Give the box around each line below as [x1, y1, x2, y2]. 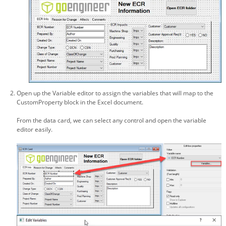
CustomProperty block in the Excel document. [17, 98, 143, 107]
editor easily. [17, 125, 52, 134]
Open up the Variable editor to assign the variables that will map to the [17, 89, 213, 98]
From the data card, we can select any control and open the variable [17, 116, 206, 125]
